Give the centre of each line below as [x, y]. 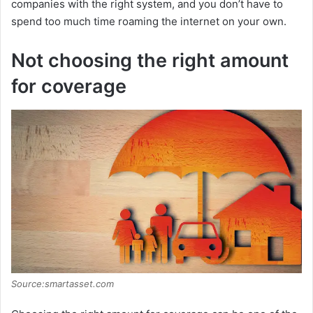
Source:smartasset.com [63, 284]
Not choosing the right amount [150, 61]
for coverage [69, 87]
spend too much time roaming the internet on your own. [149, 22]
